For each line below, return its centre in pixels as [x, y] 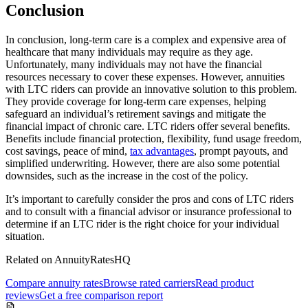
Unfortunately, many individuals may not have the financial [134, 64]
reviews [22, 295]
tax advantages [162, 151]
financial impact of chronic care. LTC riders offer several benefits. [148, 126]
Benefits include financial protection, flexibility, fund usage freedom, [154, 138]
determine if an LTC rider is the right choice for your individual [142, 223]
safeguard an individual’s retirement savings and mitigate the [136, 113]
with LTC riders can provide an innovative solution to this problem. [151, 89]
